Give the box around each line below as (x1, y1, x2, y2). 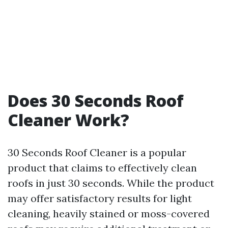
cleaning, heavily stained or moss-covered (8, 207, 210, 220)
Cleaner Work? (8, 109, 129, 131)
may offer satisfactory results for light (8, 192, 192, 205)
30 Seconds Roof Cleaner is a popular (8, 146, 186, 159)
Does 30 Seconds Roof (8, 90, 184, 111)
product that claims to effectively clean (8, 161, 197, 174)
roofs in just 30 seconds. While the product (8, 177, 214, 189)
